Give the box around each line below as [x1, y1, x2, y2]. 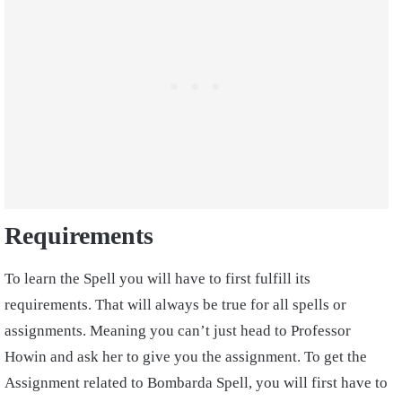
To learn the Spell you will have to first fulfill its [4, 270, 310, 288]
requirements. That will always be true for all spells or [4, 296, 346, 314]
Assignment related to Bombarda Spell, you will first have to [4, 374, 388, 392]
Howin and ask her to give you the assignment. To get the [4, 348, 367, 366]
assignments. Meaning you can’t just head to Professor [4, 322, 351, 340]
